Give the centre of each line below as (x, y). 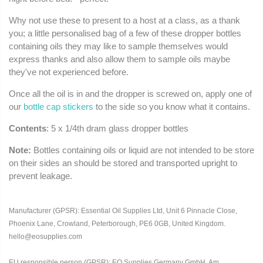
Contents (28, 129)
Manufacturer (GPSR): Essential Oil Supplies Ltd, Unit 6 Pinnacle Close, (123, 211)
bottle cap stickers (58, 107)
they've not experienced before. (69, 72)
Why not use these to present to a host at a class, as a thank (124, 21)
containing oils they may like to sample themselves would (118, 46)
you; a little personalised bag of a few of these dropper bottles (125, 33)
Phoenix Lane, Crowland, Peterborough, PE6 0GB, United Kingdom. (117, 224)
